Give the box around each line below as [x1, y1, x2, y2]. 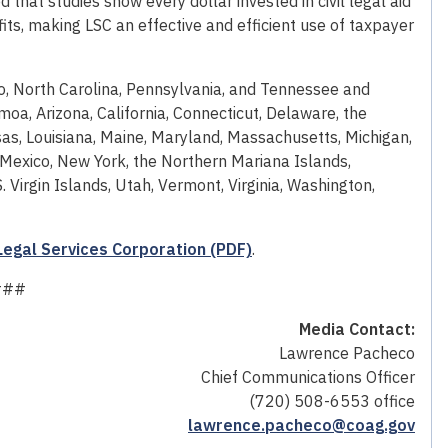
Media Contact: [299, 318, 415, 339]
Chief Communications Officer [201, 366, 415, 387]
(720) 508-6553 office [249, 390, 415, 411]
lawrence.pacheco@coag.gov [188, 414, 415, 435]
